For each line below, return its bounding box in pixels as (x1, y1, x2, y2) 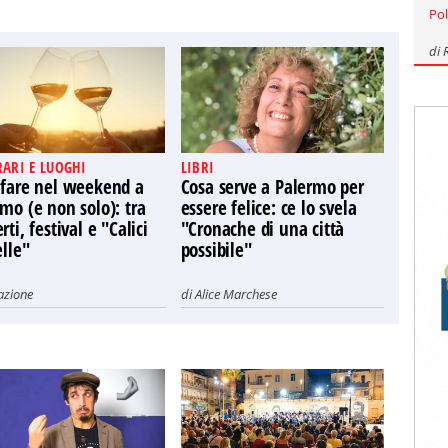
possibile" (180, 237, 252, 263)
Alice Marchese (194, 285, 277, 303)
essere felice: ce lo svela (180, 195, 357, 221)
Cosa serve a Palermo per (180, 174, 364, 200)
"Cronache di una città (180, 216, 345, 242)
